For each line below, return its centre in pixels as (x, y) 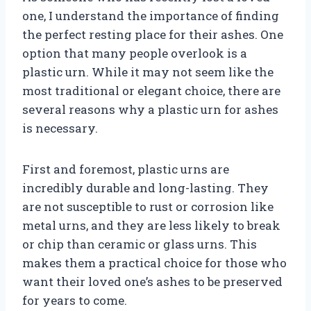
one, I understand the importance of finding (151, 15)
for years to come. (75, 300)
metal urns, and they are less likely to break (151, 225)
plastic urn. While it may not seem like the (148, 72)
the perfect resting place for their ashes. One (153, 34)
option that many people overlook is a (135, 53)
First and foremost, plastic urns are (126, 169)
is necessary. (60, 128)
